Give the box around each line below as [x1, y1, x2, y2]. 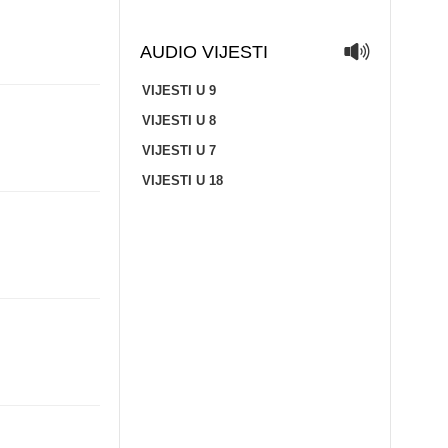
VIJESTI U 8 [141, 113, 216, 128]
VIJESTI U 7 [141, 143, 216, 158]
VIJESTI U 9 [141, 83, 216, 98]
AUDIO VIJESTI [139, 42, 268, 62]
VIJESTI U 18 [141, 173, 223, 188]
